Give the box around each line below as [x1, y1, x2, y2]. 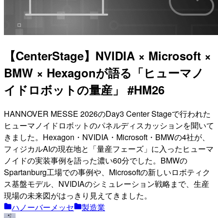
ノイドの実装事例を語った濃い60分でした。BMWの [4, 154, 187, 166]
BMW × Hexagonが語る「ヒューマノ [4, 64, 204, 81]
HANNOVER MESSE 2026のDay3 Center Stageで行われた [4, 108, 211, 119]
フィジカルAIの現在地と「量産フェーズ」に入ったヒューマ [4, 143, 214, 154]
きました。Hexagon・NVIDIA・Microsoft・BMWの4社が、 [4, 131, 210, 143]
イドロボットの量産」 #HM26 [4, 81, 164, 98]
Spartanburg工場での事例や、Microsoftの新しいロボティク [4, 166, 210, 178]
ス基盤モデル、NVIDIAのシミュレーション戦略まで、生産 [4, 178, 209, 189]
